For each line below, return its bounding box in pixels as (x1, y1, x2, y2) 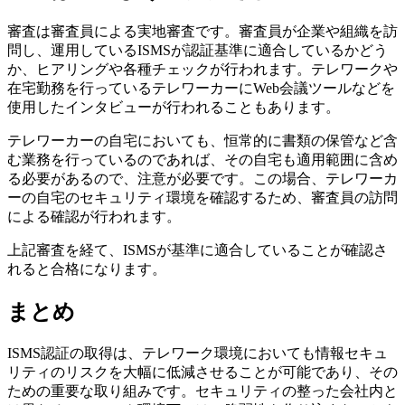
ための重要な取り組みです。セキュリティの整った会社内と (7, 382, 398, 399)
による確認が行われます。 (7, 208, 181, 224)
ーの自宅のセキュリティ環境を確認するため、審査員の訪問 (7, 189, 398, 205)
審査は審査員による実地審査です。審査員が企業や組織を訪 (7, 23, 398, 39)
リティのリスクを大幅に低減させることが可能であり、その (7, 363, 398, 380)
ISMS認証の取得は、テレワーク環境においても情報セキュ (7, 344, 388, 361)
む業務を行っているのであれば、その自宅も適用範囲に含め (7, 151, 398, 167)
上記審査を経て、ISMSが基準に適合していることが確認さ (7, 241, 388, 258)
